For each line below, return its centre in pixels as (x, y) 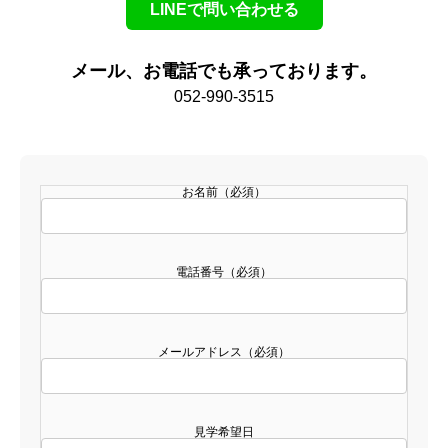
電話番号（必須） (224, 271)
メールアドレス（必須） (224, 351)
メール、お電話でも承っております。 (224, 70)
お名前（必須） (224, 191)
